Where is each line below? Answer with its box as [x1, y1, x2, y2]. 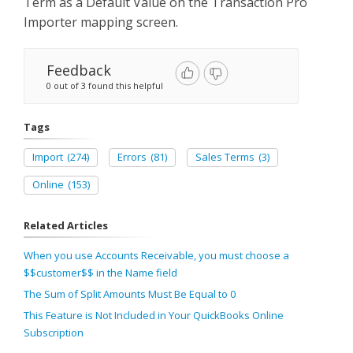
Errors [117, 150, 147, 164]
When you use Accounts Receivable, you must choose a [24, 248, 289, 262]
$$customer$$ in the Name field [24, 266, 177, 280]
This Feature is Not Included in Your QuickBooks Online [24, 308, 284, 322]
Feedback [46, 61, 111, 80]
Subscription [24, 325, 84, 340]
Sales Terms [195, 150, 255, 164]
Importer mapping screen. [24, 13, 178, 31]
